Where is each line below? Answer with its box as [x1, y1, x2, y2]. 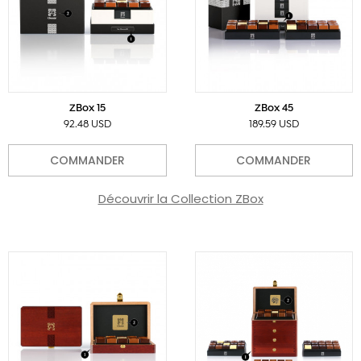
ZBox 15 [68, 102, 106, 116]
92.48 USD [63, 118, 111, 132]
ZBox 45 [254, 102, 293, 116]
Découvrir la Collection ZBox [98, 190, 263, 208]
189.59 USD [248, 118, 299, 132]
